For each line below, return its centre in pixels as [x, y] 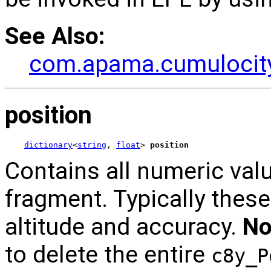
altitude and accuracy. [124, 227]
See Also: [55, 36]
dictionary [48, 145]
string [92, 145]
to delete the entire [108, 255]
